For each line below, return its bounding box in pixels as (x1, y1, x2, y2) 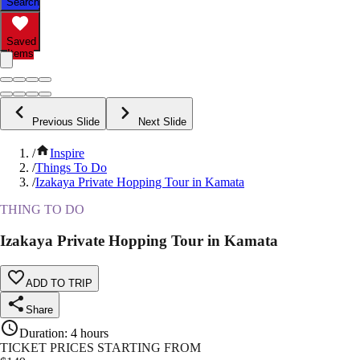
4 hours (71, 325, 108, 340)
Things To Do (35, 161, 107, 175)
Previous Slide (32, 116, 100, 129)
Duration (19, 325, 64, 340)
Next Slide (138, 116, 186, 129)
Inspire (50, 146, 84, 161)
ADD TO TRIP (26, 276, 92, 289)
